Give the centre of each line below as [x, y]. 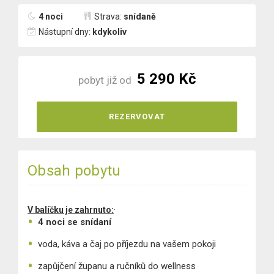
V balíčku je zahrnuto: [71, 210]
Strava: [109, 17]
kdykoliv [109, 32]
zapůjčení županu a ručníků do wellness [117, 266]
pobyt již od [106, 80]
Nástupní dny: [65, 32]
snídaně [140, 17]
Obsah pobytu [74, 171]
